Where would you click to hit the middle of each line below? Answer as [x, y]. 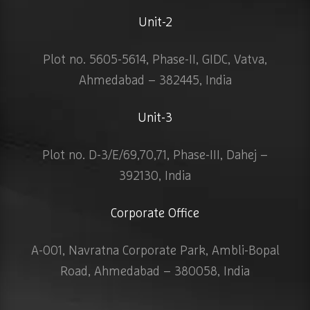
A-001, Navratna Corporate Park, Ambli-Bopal [155, 251]
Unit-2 [155, 23]
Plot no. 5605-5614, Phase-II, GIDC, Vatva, [155, 60]
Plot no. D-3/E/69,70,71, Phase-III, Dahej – [155, 156]
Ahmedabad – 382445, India [155, 81]
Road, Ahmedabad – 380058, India [155, 272]
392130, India [155, 176]
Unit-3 [155, 118]
